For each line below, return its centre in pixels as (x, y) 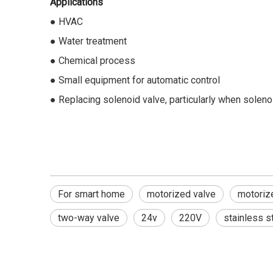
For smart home (91, 194)
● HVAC (66, 22)
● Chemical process (93, 61)
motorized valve (181, 194)
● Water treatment (88, 41)
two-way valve (89, 218)
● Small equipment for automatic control (135, 80)
